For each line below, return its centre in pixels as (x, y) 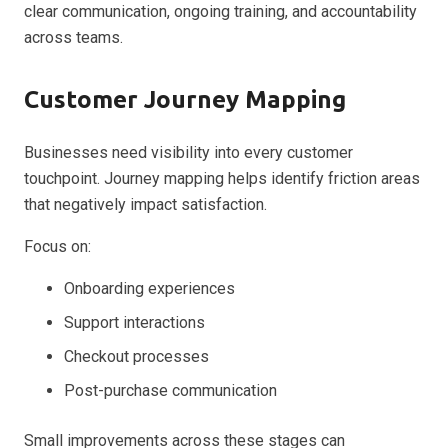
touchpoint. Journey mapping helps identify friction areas (222, 178)
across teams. (73, 37)
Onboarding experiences (149, 288)
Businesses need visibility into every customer (188, 152)
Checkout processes (136, 356)
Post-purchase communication (170, 390)
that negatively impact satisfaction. (145, 204)
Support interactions (134, 322)
